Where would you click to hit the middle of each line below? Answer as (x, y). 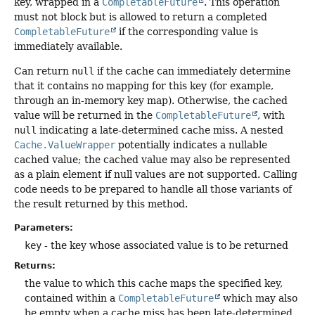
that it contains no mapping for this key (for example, (144, 86)
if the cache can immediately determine (192, 71)
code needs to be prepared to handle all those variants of (153, 189)
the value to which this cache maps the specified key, (154, 283)
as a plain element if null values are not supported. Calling (156, 175)
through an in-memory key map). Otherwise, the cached (151, 101)
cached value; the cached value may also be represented (152, 160)
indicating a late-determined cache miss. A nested (160, 130)
